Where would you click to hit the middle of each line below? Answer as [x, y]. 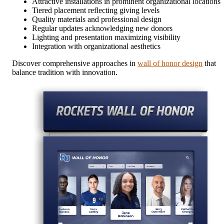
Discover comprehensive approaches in [75, 63]
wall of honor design [170, 63]
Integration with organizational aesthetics [96, 46]
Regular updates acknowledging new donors [102, 28]
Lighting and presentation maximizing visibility [106, 37]
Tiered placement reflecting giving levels [96, 10]
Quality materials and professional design [97, 19]
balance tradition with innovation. [65, 72]
